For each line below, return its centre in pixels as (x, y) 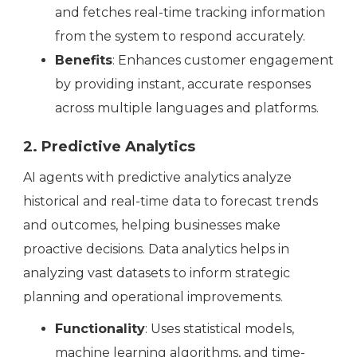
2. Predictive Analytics (109, 147)
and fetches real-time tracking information (190, 13)
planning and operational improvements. (153, 297)
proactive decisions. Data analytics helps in (156, 249)
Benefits (84, 61)
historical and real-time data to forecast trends (171, 202)
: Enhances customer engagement (223, 61)
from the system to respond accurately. (180, 37)
